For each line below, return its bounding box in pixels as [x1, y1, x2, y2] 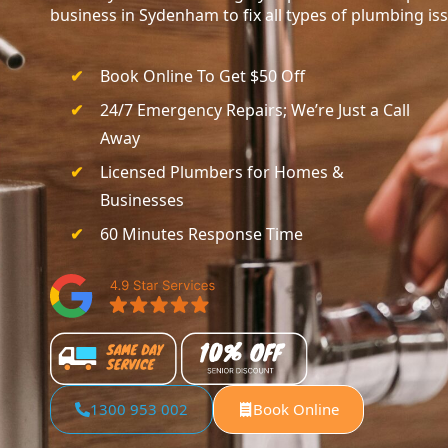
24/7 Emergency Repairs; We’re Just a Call [100, 98, 410, 121]
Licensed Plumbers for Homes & [100, 160, 344, 183]
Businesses [100, 188, 184, 211]
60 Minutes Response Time [100, 222, 303, 245]
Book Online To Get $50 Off [100, 64, 305, 87]
